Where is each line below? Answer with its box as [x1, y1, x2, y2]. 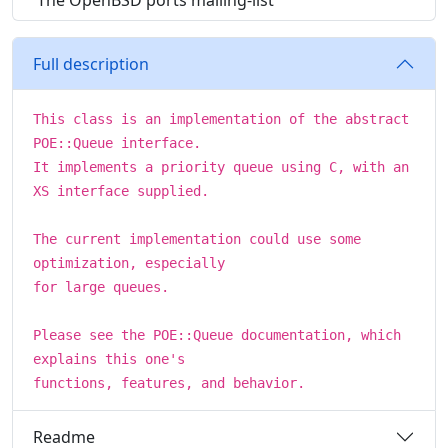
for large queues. [33, 279, 169, 295]
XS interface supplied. [33, 183, 209, 199]
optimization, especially [33, 255, 225, 271]
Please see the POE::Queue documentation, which [33, 327, 401, 343]
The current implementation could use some [33, 231, 361, 247]
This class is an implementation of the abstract [33, 111, 409, 127]
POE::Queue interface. [33, 135, 201, 151]
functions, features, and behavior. [33, 375, 305, 391]
